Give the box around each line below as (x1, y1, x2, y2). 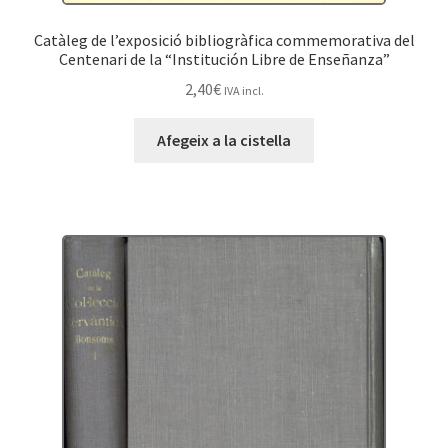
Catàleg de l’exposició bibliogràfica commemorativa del (33, 29, 415, 50)
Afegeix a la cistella (157, 130, 291, 151)
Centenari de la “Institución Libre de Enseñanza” (58, 48, 390, 69)
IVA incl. (223, 83, 264, 99)
